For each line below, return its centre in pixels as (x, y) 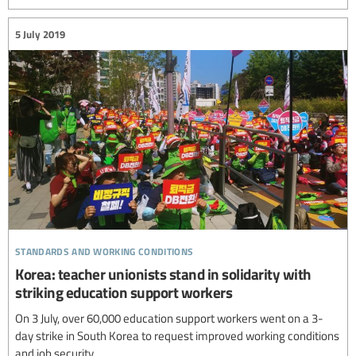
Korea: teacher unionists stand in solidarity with (163, 273)
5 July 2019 (40, 34)
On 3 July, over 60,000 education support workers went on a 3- (169, 317)
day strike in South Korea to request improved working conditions (177, 335)
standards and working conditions (104, 249)
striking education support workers (124, 292)
